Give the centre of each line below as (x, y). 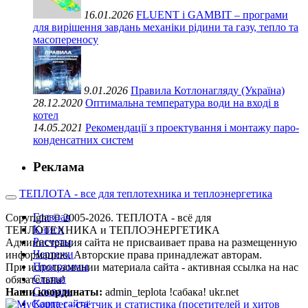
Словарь (53, 291)
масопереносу (66, 40)
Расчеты (52, 241)
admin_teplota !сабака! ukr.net (172, 291)
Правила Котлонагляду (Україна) (208, 91)
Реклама (59, 167)
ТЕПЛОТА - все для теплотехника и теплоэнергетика (146, 193)
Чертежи (53, 254)
